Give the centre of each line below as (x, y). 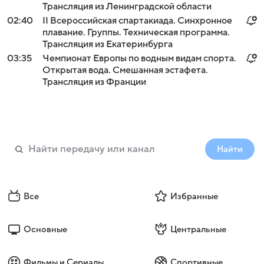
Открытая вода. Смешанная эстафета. (125, 70)
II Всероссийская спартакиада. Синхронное (137, 21)
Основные (45, 229)
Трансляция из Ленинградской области (127, 6)
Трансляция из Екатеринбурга (108, 44)
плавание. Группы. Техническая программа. (136, 32)
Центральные (198, 229)
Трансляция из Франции (94, 82)
